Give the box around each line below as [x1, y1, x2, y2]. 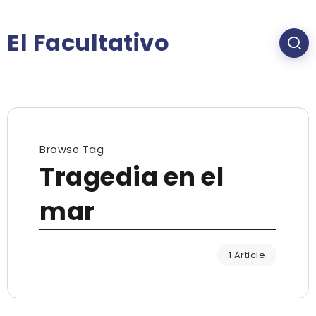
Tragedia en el [39, 159, 224, 194]
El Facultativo [7, 27, 169, 59]
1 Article [228, 249, 265, 261]
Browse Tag [39, 142, 104, 157]
